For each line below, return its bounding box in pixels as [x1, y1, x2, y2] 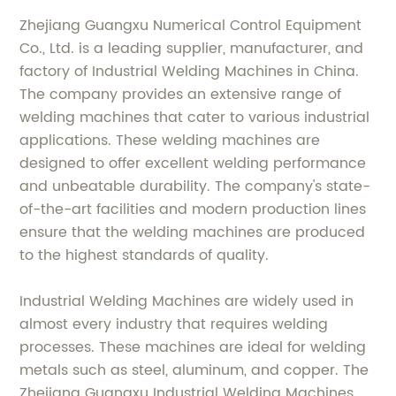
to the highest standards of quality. [19, 243, 270, 267]
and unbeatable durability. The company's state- [19, 174, 371, 198]
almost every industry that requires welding [19, 312, 329, 336]
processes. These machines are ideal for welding [19, 335, 367, 359]
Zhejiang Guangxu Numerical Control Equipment [19, 13, 362, 37]
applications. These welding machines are [19, 128, 321, 152]
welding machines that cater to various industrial [19, 105, 370, 129]
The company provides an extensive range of [19, 82, 342, 106]
